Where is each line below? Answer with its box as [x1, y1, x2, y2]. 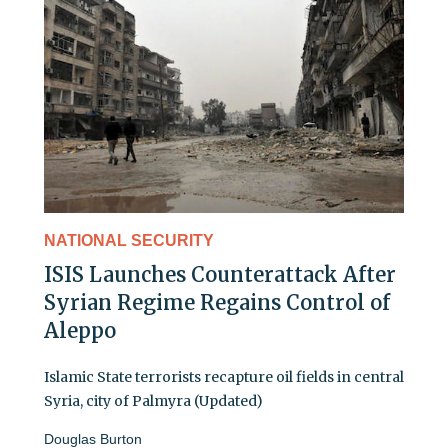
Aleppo [44, 317, 116, 343]
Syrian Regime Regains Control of [44, 289, 390, 315]
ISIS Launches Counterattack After [44, 261, 396, 287]
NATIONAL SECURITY [44, 231, 214, 249]
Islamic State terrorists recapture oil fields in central [44, 367, 404, 386]
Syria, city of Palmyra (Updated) [44, 391, 263, 410]
